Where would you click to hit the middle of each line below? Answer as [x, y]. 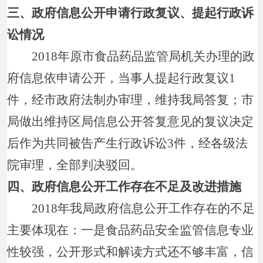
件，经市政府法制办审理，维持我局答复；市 [131, 100]
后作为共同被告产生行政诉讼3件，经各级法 [128, 143]
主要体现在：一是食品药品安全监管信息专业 [131, 230]
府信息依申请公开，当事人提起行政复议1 [122, 78]
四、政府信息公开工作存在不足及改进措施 [124, 186]
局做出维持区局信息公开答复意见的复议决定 [131, 121]
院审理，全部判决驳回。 [75, 165]
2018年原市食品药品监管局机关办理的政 [131, 56]
